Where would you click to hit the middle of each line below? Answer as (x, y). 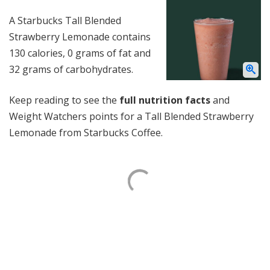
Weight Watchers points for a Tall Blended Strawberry (131, 116)
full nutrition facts (165, 100)
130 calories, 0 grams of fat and (80, 53)
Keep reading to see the (64, 100)
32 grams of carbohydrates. (71, 69)
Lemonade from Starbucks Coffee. (86, 133)
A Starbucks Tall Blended (65, 20)
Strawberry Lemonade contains (80, 37)
